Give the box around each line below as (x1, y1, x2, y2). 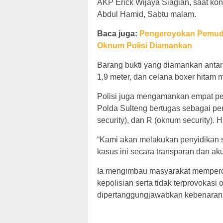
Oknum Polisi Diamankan (97, 41, 192, 50)
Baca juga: (97, 29, 139, 38)
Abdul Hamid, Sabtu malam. (97, 9, 196, 18)
